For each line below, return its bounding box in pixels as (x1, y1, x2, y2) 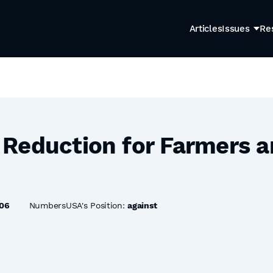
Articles (189, 23, 222, 34)
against (127, 200, 157, 210)
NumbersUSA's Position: (29, 200, 128, 210)
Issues (222, 23, 250, 34)
